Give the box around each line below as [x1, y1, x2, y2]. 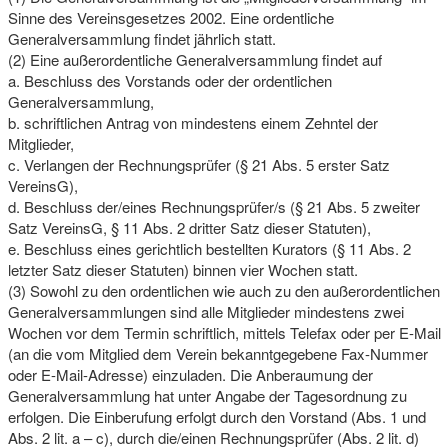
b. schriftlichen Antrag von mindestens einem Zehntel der [7, 111, 378, 133]
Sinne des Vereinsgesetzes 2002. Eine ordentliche [7, 6, 334, 28]
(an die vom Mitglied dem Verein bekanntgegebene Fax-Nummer [7, 342, 428, 364]
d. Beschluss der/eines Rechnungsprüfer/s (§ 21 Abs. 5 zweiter [7, 195, 420, 217]
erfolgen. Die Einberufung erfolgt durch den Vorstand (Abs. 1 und [7, 405, 426, 427]
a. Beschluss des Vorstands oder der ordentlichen [7, 69, 332, 91]
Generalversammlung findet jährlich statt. [7, 27, 276, 49]
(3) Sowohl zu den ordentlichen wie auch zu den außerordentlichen [7, 279, 440, 301]
